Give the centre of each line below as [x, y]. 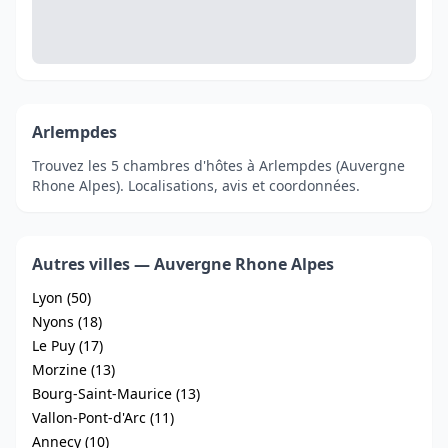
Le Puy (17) [67, 345]
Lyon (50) [61, 297]
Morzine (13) [73, 369]
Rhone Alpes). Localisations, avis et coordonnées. [196, 185]
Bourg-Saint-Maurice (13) [116, 393]
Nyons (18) [67, 321]
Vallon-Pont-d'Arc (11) [103, 417]
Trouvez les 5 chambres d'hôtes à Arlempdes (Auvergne [218, 165]
